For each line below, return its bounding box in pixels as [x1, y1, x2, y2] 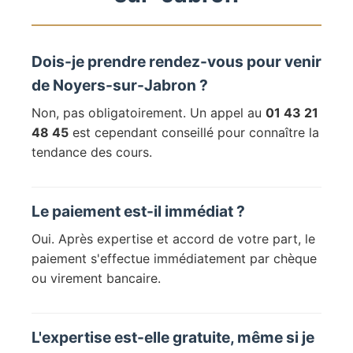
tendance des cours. [32, 144, 152, 161]
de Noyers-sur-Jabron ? [32, 76, 208, 95]
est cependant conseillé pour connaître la [69, 124, 319, 141]
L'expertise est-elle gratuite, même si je [32, 328, 314, 347]
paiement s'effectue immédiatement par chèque [32, 251, 317, 267]
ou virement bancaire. [32, 270, 161, 287]
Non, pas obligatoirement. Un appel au [32, 105, 266, 121]
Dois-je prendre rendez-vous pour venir [32, 52, 321, 72]
